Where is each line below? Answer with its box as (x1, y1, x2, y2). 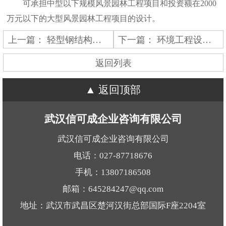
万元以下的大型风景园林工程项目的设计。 (7, 14, 160, 23)
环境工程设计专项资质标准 (157, 34, 203, 45)
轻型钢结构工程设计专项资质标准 (46, 34, 92, 45)
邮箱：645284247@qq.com (63, 184, 163, 194)
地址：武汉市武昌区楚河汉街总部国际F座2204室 (20, 201, 206, 211)
